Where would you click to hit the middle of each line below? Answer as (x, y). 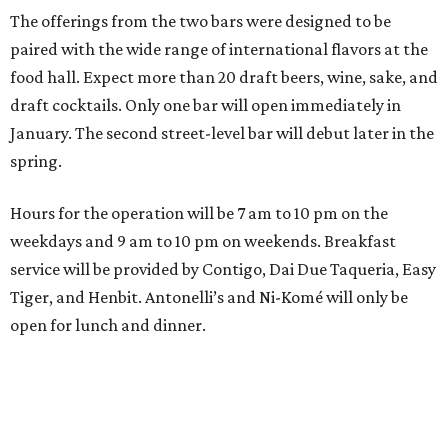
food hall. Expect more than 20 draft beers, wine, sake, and (224, 77)
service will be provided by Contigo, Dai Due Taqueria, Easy (223, 269)
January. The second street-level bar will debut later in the (222, 133)
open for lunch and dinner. (108, 325)
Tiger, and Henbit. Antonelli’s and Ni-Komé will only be (209, 297)
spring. (36, 161)
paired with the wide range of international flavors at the (219, 49)
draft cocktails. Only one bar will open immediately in (205, 105)
